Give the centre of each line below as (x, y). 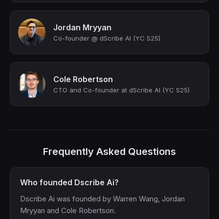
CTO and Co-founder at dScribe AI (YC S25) (121, 90)
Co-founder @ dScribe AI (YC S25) (107, 38)
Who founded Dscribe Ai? (69, 182)
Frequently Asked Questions (109, 152)
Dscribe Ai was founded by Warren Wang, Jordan (102, 199)
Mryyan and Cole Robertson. (68, 210)
